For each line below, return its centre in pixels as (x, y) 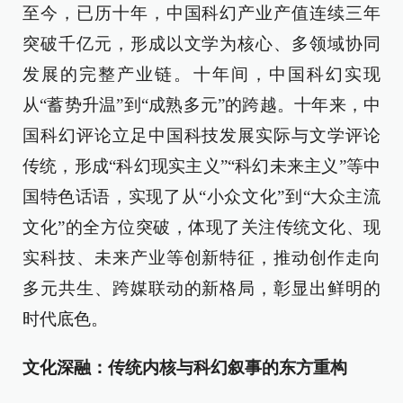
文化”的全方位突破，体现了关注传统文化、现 (201, 227)
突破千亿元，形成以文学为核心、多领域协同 (201, 44)
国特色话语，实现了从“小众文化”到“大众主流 (201, 197)
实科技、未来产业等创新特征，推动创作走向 (201, 258)
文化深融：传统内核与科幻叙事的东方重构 (185, 367)
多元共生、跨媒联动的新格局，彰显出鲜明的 (201, 288)
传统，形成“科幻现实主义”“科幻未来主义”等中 (201, 166)
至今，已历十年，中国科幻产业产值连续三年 (201, 13)
